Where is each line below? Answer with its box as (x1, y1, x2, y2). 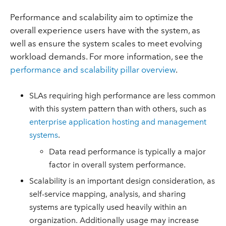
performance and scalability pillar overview (10, 64, 176, 75)
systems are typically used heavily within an (29, 202, 187, 212)
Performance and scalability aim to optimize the (10, 12, 193, 22)
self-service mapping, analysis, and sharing (29, 189, 186, 199)
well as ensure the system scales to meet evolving (10, 38, 202, 48)
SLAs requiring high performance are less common (29, 91, 216, 101)
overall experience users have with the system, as (10, 25, 200, 35)
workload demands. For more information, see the (10, 51, 203, 62)
